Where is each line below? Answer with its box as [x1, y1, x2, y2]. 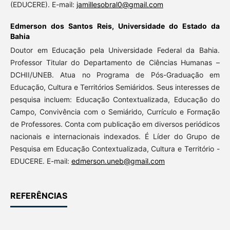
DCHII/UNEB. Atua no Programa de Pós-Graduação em [10, 70, 220, 79]
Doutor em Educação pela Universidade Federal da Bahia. [10, 45, 220, 54]
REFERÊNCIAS [10, 190, 67, 201]
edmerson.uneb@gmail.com [71, 156, 165, 165]
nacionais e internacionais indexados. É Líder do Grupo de [10, 131, 220, 141]
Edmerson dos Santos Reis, [10, 21, 119, 30]
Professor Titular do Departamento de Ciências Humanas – [10, 57, 220, 67]
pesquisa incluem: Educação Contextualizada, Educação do [10, 94, 220, 104]
